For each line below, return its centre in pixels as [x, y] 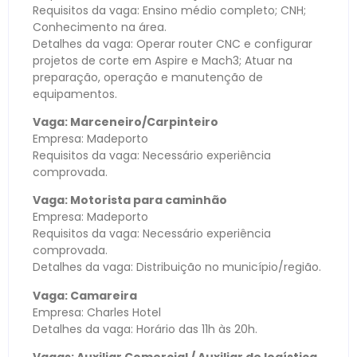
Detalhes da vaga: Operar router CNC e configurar [173, 43]
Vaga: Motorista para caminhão [130, 200]
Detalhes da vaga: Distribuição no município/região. [177, 267]
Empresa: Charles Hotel [97, 312]
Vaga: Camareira [85, 295]
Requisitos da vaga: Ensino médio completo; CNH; [169, 10]
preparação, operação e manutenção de [148, 77]
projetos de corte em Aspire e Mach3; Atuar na [163, 60]
